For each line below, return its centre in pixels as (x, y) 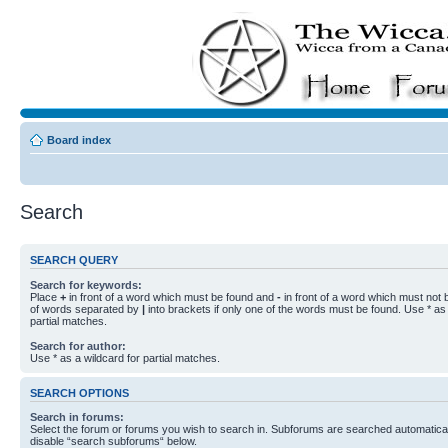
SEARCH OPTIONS (79, 392)
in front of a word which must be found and (171, 296)
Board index (79, 140)
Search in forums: (77, 417)
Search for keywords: (86, 284)
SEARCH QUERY (74, 260)
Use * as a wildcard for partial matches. (125, 357)
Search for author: (78, 345)
